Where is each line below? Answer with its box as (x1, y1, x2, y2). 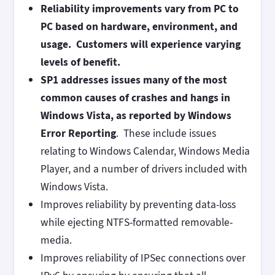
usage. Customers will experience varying (40, 37, 241, 52)
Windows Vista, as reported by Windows (40, 108, 231, 123)
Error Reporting (40, 126, 116, 141)
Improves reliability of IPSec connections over (40, 250, 246, 266)
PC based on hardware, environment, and (40, 19, 238, 34)
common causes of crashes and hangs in (40, 90, 230, 106)
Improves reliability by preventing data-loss (40, 197, 236, 212)
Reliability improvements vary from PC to (40, 1, 239, 17)
